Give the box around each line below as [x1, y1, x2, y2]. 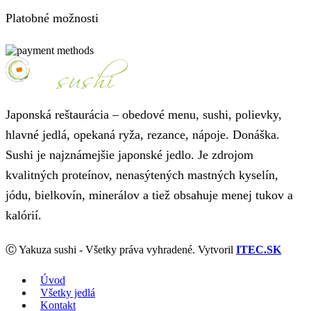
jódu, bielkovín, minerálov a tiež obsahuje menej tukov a [6, 187, 293, 202]
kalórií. [6, 208, 42, 222]
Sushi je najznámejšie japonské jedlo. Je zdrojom [6, 147, 253, 162]
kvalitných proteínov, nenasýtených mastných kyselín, [6, 167, 278, 182]
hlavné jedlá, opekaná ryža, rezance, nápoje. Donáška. [6, 127, 280, 142]
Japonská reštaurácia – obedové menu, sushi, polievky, [6, 107, 282, 121]
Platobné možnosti [6, 11, 99, 26]
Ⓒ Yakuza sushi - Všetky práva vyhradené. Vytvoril [6, 244, 236, 256]
